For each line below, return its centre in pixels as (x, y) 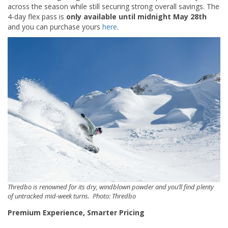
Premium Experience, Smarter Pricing (76, 213)
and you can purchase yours (55, 26)
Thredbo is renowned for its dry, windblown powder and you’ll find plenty (111, 187)
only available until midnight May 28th (135, 16)
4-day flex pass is (36, 16)
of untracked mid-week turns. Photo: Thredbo (72, 196)
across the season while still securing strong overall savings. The (113, 6)
